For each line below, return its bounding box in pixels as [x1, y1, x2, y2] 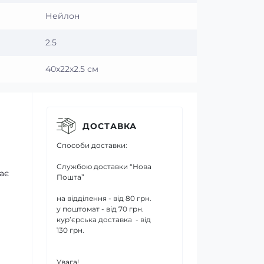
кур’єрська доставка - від [57, 215, 151, 224]
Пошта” [57, 173, 84, 181]
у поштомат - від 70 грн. [57, 204, 144, 213]
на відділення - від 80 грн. [57, 194, 151, 203]
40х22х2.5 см [45, 64, 98, 74]
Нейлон [45, 11, 80, 21]
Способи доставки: [57, 141, 127, 150]
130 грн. [57, 226, 84, 235]
